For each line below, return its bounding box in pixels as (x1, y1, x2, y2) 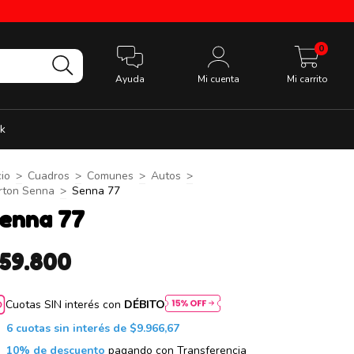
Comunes (87, 168, 134, 183)
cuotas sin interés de (15, 321, 130, 337)
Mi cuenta (198, 73, 240, 86)
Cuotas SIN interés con (6, 297, 125, 313)
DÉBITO (124, 297, 166, 313)
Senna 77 (72, 183, 120, 198)
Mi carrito (286, 73, 328, 86)
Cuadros (28, 168, 70, 183)
